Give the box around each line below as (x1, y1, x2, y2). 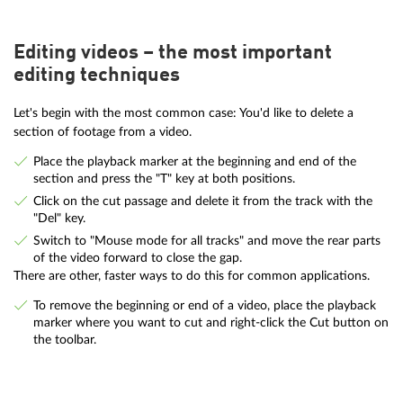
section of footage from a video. (13, 124, 192, 139)
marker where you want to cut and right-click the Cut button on (32, 316, 389, 330)
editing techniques (13, 65, 180, 85)
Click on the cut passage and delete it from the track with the (32, 193, 372, 208)
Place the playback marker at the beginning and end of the (32, 155, 356, 169)
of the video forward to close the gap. (32, 250, 242, 264)
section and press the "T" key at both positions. (32, 172, 295, 186)
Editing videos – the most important (13, 42, 332, 63)
